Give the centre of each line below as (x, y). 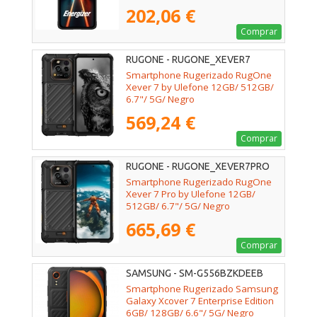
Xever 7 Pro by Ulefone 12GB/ (191, 194)
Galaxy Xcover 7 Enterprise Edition (200, 301)
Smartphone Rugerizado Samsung (202, 289)
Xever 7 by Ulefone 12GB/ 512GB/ (200, 87)
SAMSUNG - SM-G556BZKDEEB (195, 273)
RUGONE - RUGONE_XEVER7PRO (198, 167)
